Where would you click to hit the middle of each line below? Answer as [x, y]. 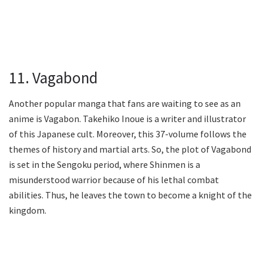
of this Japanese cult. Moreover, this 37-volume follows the [128, 134]
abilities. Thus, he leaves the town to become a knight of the [130, 195]
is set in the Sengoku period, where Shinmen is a [104, 165]
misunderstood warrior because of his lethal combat [114, 180]
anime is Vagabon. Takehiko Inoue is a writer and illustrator [127, 119]
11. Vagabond [53, 77]
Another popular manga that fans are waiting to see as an [125, 104]
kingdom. [28, 210]
